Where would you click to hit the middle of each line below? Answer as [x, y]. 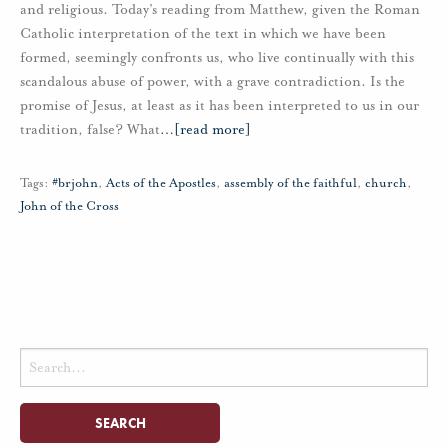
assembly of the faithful [290, 182]
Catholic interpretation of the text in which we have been [203, 33]
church [386, 182]
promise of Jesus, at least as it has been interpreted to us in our [219, 105]
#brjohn [75, 182]
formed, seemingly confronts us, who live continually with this [217, 57]
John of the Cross [69, 205]
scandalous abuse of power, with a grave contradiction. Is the [212, 81]
